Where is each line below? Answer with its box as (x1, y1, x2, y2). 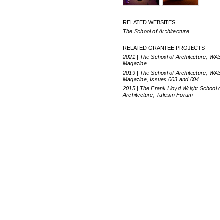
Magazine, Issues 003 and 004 (123, 76, 199, 82)
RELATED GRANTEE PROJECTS (123, 45, 205, 51)
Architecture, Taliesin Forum (123, 92, 193, 98)
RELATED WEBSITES (123, 19, 175, 25)
